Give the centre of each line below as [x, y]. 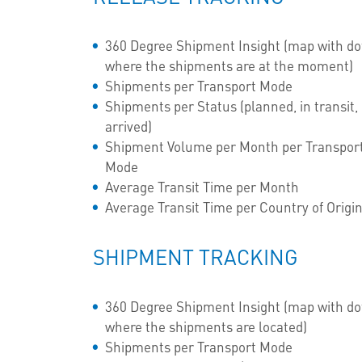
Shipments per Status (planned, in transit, [231, 105]
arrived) [129, 126]
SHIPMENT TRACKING [199, 256]
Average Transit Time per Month [204, 186]
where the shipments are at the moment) [231, 65]
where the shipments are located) [208, 326]
